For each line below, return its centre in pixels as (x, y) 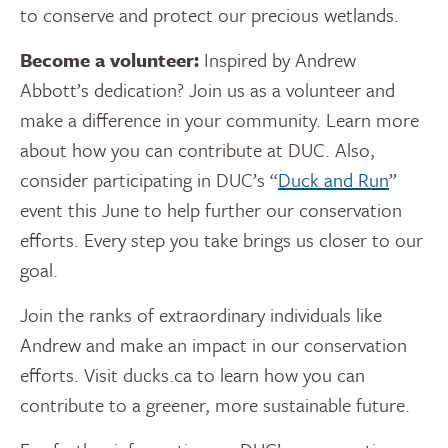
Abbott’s (54, 89)
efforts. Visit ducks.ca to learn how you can (192, 374)
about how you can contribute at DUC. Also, (197, 149)
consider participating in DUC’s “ (149, 179)
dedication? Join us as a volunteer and (242, 89)
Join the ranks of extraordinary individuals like (201, 314)
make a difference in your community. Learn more (219, 119)
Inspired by (247, 59)
